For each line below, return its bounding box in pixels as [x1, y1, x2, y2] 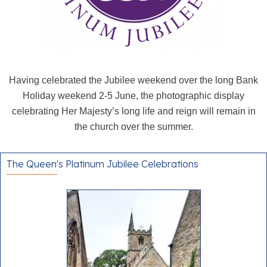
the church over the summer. [74, 122, 193, 132]
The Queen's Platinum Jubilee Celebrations [7, 158, 198, 170]
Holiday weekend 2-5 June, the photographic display [23, 91, 244, 101]
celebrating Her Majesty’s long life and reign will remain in [11, 106, 256, 116]
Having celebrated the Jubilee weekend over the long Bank [9, 75, 258, 85]
